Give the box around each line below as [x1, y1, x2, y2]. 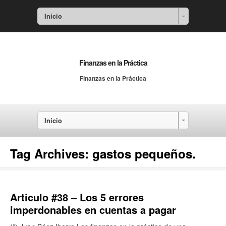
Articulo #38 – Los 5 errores [10, 189, 144, 204]
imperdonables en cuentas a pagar [10, 202, 176, 217]
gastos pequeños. [92, 144, 196, 162]
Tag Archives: [10, 144, 92, 162]
